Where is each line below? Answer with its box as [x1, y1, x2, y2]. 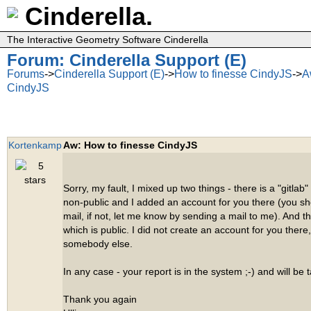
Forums [7, 68, 44, 80]
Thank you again [63, 294, 137, 305]
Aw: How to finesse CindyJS [63, 140, 197, 151]
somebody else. [63, 238, 133, 249]
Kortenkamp [8, 140, 62, 151]
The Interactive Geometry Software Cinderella [7, 34, 208, 45]
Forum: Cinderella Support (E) [7, 51, 246, 69]
